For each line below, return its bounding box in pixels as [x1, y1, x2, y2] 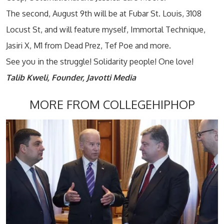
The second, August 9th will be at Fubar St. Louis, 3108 [6, 8, 201, 18]
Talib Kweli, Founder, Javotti [6, 72, 113, 82]
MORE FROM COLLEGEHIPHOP [29, 97, 195, 112]
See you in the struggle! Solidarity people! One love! [6, 56, 193, 66]
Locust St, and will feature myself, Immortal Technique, [6, 24, 205, 34]
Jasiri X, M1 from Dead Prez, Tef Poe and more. [6, 40, 171, 50]
